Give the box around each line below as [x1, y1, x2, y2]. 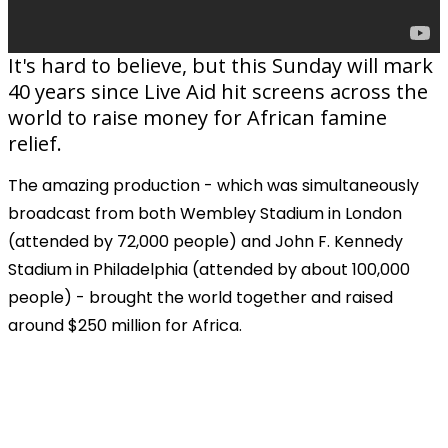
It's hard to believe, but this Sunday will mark [8, 51, 433, 79]
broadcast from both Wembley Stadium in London [8, 201, 402, 225]
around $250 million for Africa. [8, 313, 242, 337]
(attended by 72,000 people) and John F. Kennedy [8, 229, 403, 253]
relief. [8, 129, 62, 157]
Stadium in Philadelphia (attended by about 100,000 [8, 257, 410, 281]
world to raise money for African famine [8, 103, 387, 131]
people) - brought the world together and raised [8, 285, 393, 309]
